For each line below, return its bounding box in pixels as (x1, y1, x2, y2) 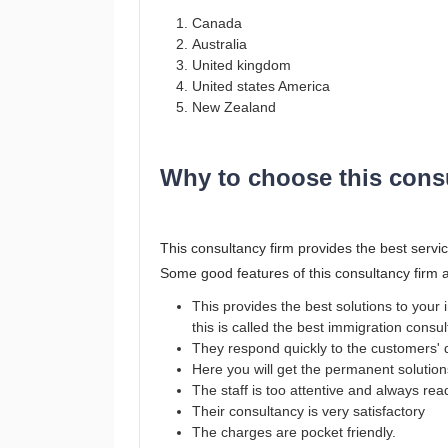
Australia (192, 36, 247, 52)
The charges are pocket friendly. (192, 424, 396, 440)
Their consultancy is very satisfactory (192, 403, 425, 419)
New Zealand (192, 99, 276, 115)
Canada (192, 15, 242, 31)
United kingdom (192, 57, 291, 73)
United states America (192, 78, 330, 94)
